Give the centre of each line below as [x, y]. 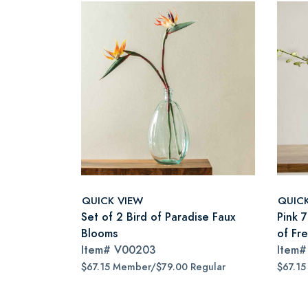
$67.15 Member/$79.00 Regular [153, 267]
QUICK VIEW [112, 200]
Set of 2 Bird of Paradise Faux [158, 217]
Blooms [99, 233]
